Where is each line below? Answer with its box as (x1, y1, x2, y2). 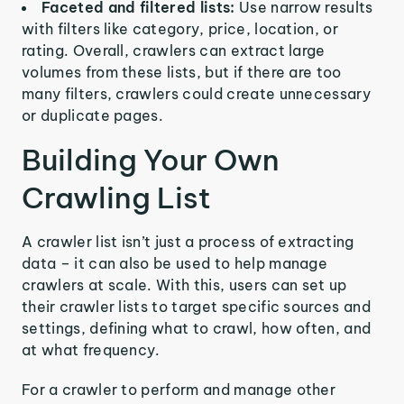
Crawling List (22, 179, 211, 216)
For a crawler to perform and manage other (22, 381, 336, 399)
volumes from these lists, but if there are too (22, 63, 342, 81)
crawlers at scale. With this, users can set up (22, 276, 347, 294)
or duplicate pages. (22, 106, 164, 124)
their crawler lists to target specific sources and (22, 298, 372, 316)
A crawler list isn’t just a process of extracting (22, 233, 354, 251)
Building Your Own (22, 142, 280, 178)
